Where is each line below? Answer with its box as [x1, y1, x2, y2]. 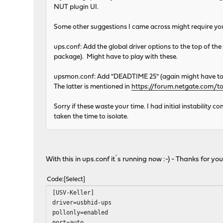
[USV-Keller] [52, 189, 95, 197]
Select [66, 176, 84, 183]
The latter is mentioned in [54, 84, 132, 91]
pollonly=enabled [52, 209, 109, 217]
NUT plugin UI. [54, 4, 99, 11]
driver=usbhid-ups [52, 199, 112, 207]
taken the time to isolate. [54, 113, 129, 120]
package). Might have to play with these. [54, 54, 178, 61]
